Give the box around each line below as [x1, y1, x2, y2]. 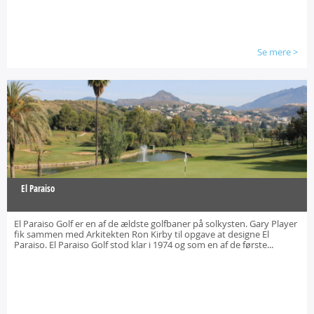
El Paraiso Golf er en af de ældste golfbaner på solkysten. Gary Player [14, 217, 297, 230]
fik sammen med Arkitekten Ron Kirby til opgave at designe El [14, 228, 269, 240]
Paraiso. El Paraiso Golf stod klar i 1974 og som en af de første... [14, 238, 273, 251]
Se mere [257, 46, 291, 58]
